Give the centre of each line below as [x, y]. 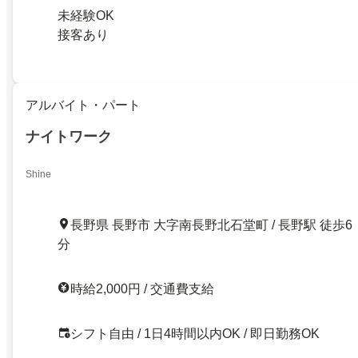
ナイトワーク [69, 137]
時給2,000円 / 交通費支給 [142, 289]
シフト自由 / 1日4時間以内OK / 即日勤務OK [195, 334]
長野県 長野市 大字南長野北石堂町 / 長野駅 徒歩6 [211, 225]
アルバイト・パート [83, 105]
